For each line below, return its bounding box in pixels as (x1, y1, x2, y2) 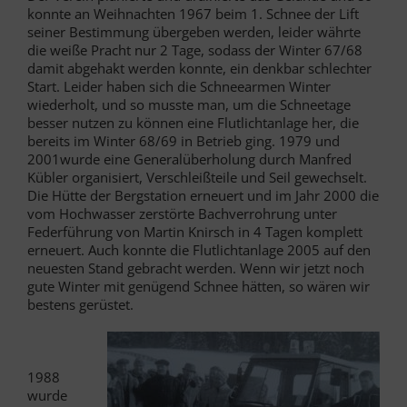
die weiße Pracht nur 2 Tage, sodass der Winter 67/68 (27, 40, 362, 59)
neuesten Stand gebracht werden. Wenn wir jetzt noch (27, 258, 364, 277)
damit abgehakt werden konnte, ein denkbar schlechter (27, 58, 372, 77)
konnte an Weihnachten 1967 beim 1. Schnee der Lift (27, 4, 359, 23)
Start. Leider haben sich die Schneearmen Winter (27, 76, 331, 95)
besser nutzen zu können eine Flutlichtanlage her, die (27, 113, 359, 132)
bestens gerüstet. (27, 294, 134, 313)
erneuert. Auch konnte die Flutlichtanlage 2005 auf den (27, 240, 371, 259)
